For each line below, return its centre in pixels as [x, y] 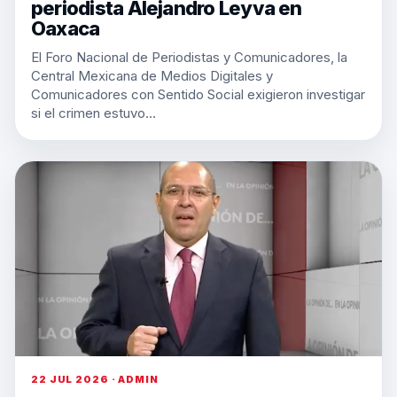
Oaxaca [66, 28]
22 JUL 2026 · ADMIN [95, 379]
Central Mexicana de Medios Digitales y [152, 76]
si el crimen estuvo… [93, 113]
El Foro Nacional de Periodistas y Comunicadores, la [189, 57]
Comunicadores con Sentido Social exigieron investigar [198, 94]
